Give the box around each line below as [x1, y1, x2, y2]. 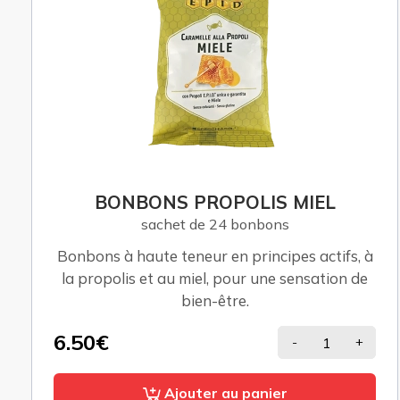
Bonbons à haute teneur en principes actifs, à [56, 246, 373, 266]
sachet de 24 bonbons [140, 215, 289, 234]
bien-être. [180, 291, 249, 311]
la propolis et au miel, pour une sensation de [62, 269, 369, 288]
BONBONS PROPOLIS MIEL [94, 190, 336, 214]
